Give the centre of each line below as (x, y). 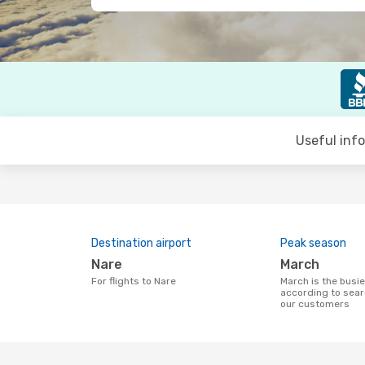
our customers (315, 304)
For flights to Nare (136, 281)
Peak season (313, 243)
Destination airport (141, 243)
